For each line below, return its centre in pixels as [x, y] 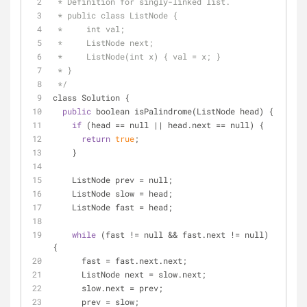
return [96, 138]
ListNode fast [106, 207]
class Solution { [91, 97]
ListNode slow [106, 193]
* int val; [91, 29]
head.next [189, 125]
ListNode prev [106, 180]
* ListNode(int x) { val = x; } [139, 56]
